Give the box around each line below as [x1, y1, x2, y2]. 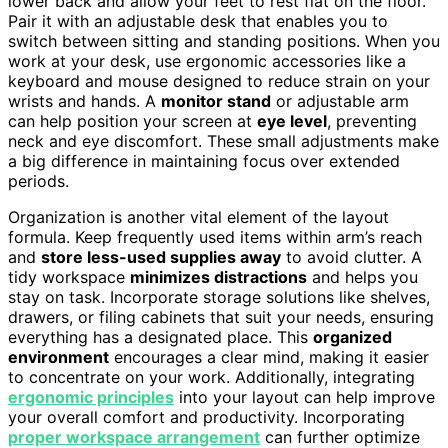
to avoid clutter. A [281, 246, 422, 267]
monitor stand [161, 90, 271, 111]
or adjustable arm [271, 90, 409, 111]
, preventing [327, 110, 417, 131]
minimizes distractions [130, 266, 307, 287]
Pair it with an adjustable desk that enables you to [8, 10, 388, 31]
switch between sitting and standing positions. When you [8, 30, 440, 51]
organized [313, 326, 392, 347]
